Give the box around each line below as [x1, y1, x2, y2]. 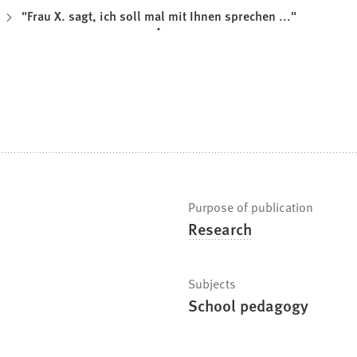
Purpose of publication [188, 197, 313, 215]
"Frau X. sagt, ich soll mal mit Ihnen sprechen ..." [21, 6, 296, 25]
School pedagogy [188, 293, 308, 316]
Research [188, 217, 252, 240]
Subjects [188, 273, 236, 292]
